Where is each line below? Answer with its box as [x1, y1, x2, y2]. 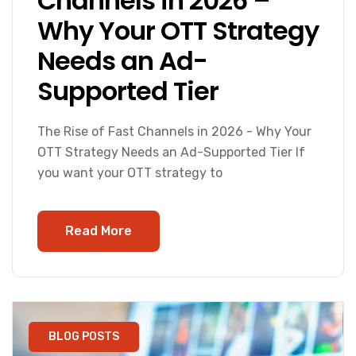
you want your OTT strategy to [37, 164, 222, 180]
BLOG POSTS [48, 329, 119, 343]
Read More [65, 222, 132, 238]
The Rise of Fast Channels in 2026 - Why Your [37, 123, 311, 139]
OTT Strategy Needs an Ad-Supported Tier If [37, 144, 305, 160]
